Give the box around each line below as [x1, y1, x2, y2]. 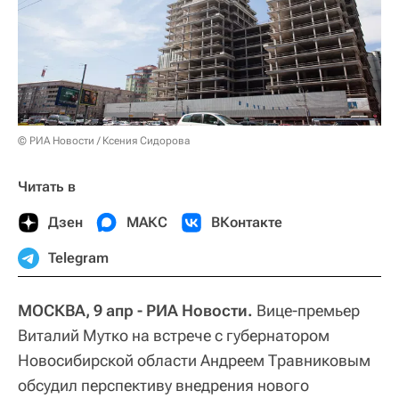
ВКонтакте [211, 214, 282, 232]
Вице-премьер [253, 301, 360, 321]
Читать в [18, 178, 76, 196]
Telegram [48, 249, 109, 267]
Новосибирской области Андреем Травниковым [18, 351, 370, 370]
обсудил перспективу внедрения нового [18, 376, 309, 395]
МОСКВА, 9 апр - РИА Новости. [18, 301, 253, 321]
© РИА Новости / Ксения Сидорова [18, 134, 190, 148]
